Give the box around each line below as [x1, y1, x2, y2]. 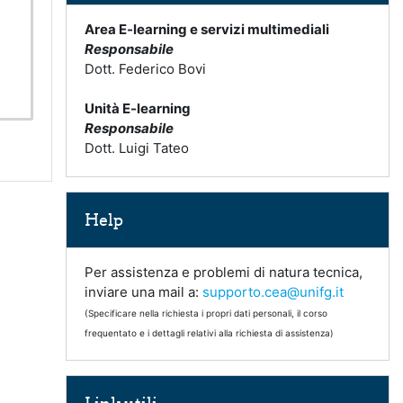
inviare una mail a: [85, 283, 202, 300]
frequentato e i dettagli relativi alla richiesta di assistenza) [85, 327, 334, 338]
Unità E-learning [85, 100, 191, 117]
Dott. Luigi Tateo [85, 139, 189, 157]
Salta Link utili [65, 375, 153, 392]
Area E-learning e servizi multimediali [85, 21, 329, 38]
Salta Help [65, 192, 130, 209]
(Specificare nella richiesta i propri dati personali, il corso [85, 308, 327, 318]
